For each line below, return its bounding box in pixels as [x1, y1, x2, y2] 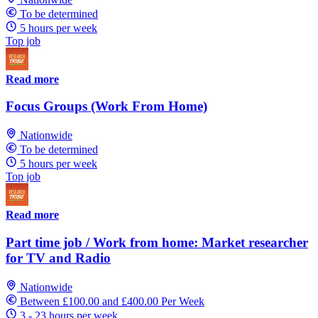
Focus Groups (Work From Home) [6, 99, 207, 114]
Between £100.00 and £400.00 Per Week [20, 295, 204, 307]
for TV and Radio [6, 250, 111, 265]
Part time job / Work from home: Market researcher [6, 234, 308, 250]
